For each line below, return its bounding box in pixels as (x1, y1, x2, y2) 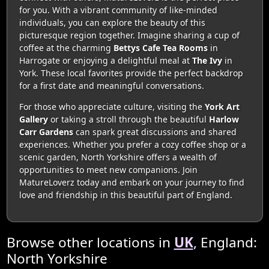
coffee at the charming (19, 42, 113, 53)
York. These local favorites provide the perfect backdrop (19, 67, 243, 79)
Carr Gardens (19, 126, 73, 138)
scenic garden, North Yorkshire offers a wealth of (19, 151, 217, 163)
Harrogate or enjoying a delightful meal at (19, 55, 192, 66)
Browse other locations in (6, 233, 174, 252)
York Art (204, 101, 240, 112)
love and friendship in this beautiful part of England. (19, 189, 232, 201)
